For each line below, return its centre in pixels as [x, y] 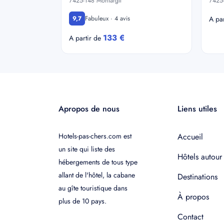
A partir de [86, 38]
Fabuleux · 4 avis [107, 18]
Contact [190, 217]
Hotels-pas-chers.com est [95, 136]
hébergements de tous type [98, 162]
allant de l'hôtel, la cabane [97, 175]
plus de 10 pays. [82, 201]
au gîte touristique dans [93, 188]
